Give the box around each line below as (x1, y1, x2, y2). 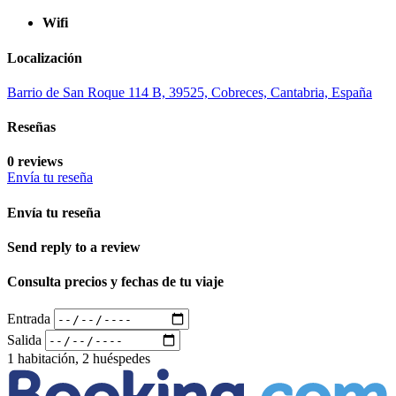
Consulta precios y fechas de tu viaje (7, 274, 224, 290)
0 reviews (7, 154, 63, 170)
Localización (7, 49, 82, 65)
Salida (7, 331, 42, 347)
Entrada (7, 310, 50, 326)
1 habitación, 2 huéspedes (7, 351, 150, 367)
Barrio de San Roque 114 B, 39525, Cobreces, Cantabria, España (7, 84, 372, 100)
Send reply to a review (7, 239, 141, 255)
